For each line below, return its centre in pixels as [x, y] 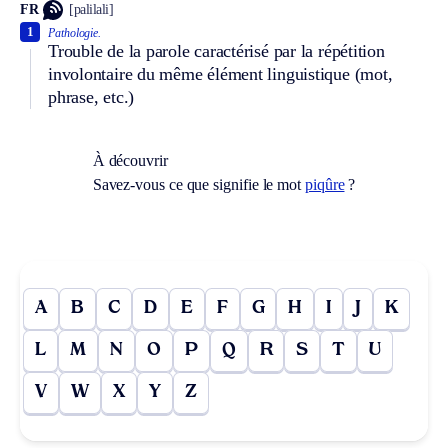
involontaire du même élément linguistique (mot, [220, 73]
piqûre [324, 184]
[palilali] [91, 10]
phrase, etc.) [91, 96]
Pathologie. [75, 32]
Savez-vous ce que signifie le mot [198, 184]
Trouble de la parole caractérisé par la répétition [216, 50]
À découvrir [130, 160]
